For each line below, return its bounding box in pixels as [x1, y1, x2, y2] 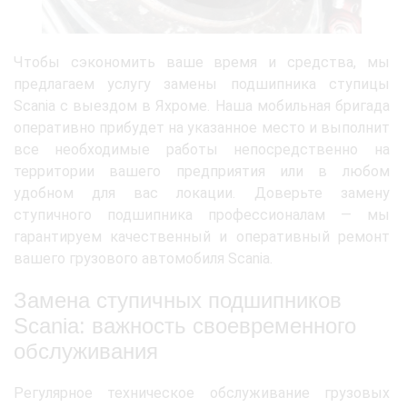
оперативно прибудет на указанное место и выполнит [14, 118, 390, 136]
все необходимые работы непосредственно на [14, 140, 390, 158]
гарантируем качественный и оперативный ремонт [14, 227, 390, 245]
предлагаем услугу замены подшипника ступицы [14, 74, 390, 93]
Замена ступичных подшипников [14, 287, 342, 313]
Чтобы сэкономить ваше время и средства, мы [14, 53, 390, 71]
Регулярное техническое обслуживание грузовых [14, 383, 390, 402]
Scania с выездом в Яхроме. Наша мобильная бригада [14, 96, 390, 114]
